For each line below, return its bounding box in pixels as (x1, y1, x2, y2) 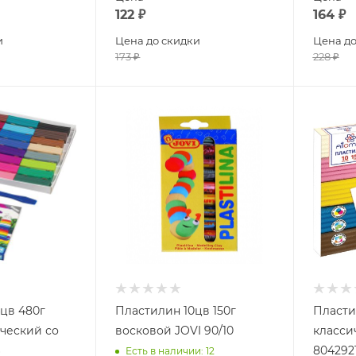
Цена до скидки (115, 33, 201, 47)
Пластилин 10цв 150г (115, 303, 237, 318)
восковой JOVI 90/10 (115, 323, 234, 338)
